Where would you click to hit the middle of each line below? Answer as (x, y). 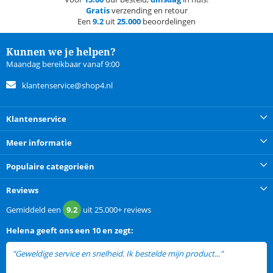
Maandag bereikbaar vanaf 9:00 (63, 64)
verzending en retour (148, 11)
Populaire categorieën (50, 167)
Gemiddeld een (34, 210)
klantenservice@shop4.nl (67, 86)
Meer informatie (39, 143)
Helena (20, 231)
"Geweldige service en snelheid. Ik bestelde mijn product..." (119, 254)
